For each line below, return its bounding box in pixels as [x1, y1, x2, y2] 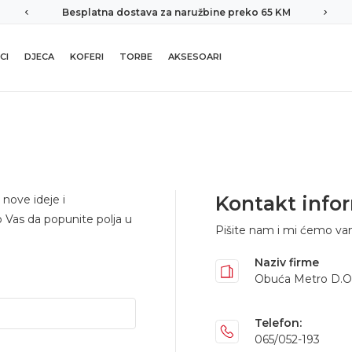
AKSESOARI [168, 51, 222, 62]
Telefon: [255, 316, 302, 330]
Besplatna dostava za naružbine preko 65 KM [61, 6, 291, 18]
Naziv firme [255, 255, 319, 269]
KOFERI [70, 51, 104, 62]
